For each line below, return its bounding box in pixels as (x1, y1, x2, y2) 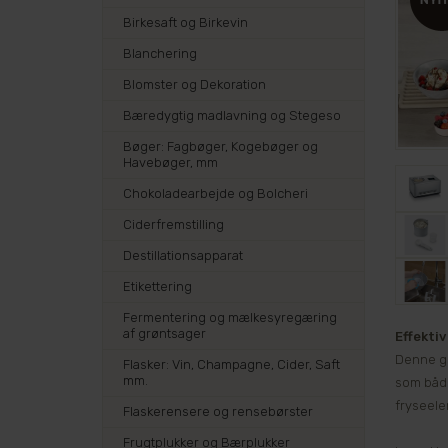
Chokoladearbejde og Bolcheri (123, 186, 308, 201)
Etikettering (123, 279, 192, 294)
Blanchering (123, 46, 197, 61)
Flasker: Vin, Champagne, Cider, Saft (123, 357, 340, 372)
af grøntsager (123, 326, 206, 341)
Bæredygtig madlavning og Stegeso (123, 108, 341, 123)
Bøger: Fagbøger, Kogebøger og (123, 139, 318, 154)
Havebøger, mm (123, 155, 218, 170)
